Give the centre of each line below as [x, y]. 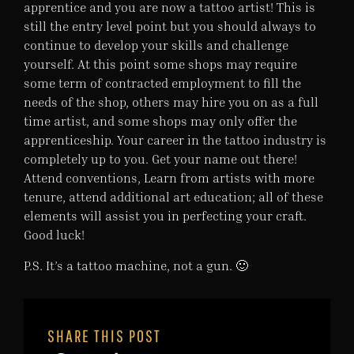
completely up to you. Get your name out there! [160, 159]
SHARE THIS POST [104, 335]
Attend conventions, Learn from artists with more [169, 178]
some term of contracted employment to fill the [162, 83]
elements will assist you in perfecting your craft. [165, 216]
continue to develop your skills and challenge [156, 45]
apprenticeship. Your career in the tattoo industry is [175, 140]
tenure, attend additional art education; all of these [173, 197]
